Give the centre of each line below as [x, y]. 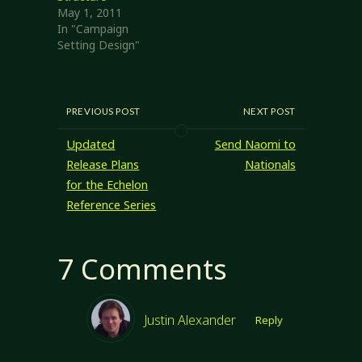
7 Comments [142, 269]
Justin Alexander [189, 320]
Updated [91, 145]
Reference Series [112, 205]
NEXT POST [269, 111]
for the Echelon [107, 185]
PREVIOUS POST [103, 111]
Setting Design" [98, 44]
